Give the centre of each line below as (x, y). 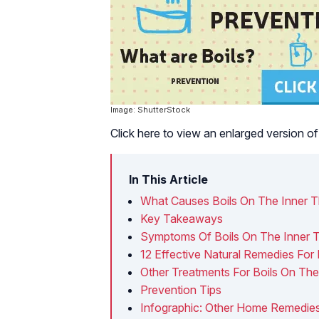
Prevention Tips (181, 289)
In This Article (168, 179)
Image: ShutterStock (150, 109)
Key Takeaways (182, 218)
